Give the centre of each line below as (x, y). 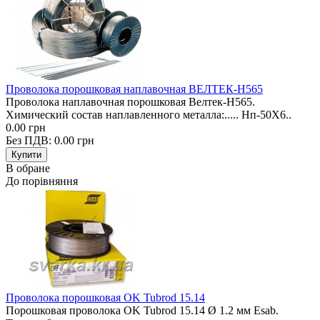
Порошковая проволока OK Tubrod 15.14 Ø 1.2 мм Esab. (142, 310)
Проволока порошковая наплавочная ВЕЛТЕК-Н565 (134, 89)
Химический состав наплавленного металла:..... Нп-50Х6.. (149, 114)
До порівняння (42, 181)
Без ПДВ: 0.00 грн (50, 140)
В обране (28, 168)
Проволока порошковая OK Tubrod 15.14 (105, 297)
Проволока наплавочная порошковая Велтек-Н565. (130, 101)
